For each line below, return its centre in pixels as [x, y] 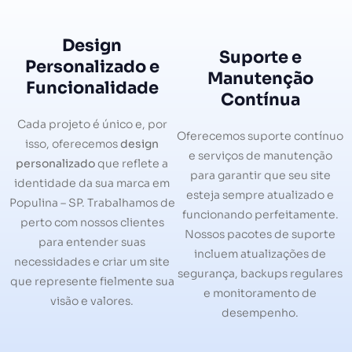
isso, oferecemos [73, 143]
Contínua [260, 99]
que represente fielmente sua [92, 281]
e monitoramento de [260, 293]
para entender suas [92, 242]
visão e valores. [92, 301]
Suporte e [260, 57]
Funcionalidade [92, 88]
